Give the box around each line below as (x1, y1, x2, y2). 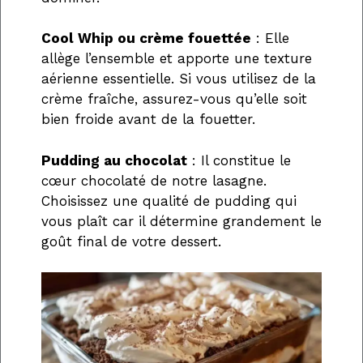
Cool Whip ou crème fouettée (41, 30, 251, 47)
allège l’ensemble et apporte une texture (41, 50, 312, 67)
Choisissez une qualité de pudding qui (41, 192, 297, 209)
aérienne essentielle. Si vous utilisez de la (41, 70, 316, 88)
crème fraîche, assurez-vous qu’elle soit (41, 91, 307, 108)
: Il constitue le (187, 152, 291, 169)
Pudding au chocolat (41, 152, 187, 169)
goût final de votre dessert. (41, 233, 221, 250)
